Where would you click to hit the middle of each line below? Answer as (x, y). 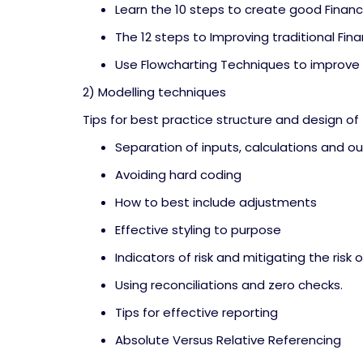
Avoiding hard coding (178, 175)
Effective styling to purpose (198, 230)
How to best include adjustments (216, 202)
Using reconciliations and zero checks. (229, 285)
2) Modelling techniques (154, 92)
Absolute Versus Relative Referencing (228, 340)
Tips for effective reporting (196, 312)
